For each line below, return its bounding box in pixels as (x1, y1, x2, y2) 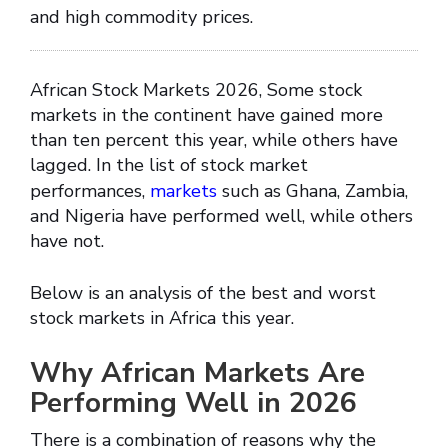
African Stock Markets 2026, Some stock (30, 78, 362, 103)
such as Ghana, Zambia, (222, 179, 408, 204)
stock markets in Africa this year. (30, 306, 294, 331)
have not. (30, 229, 104, 254)
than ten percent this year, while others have (30, 128, 398, 153)
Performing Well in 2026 (30, 384, 357, 423)
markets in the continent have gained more (30, 103, 383, 128)
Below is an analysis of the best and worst (30, 281, 376, 306)
